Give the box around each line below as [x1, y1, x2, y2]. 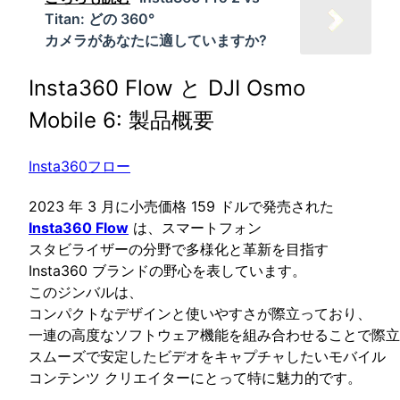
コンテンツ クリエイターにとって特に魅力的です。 [29, 369, 362, 387]
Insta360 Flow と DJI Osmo [29, 74, 305, 101]
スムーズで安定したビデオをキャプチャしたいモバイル [29, 347, 386, 366]
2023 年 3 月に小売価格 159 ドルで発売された [29, 197, 334, 216]
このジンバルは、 [29, 283, 143, 302]
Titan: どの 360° [45, 9, 154, 28]
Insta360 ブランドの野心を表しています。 [29, 262, 306, 280]
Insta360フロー [29, 157, 130, 176]
